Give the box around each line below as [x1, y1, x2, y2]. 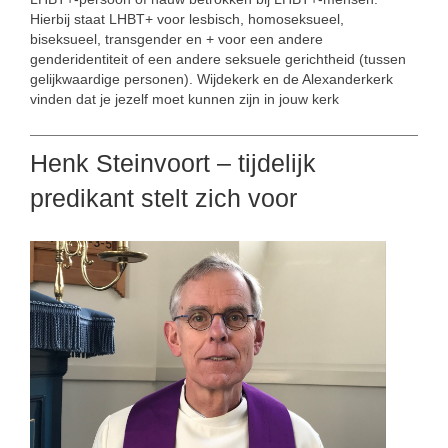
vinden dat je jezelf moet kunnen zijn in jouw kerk [30, 91, 339, 108]
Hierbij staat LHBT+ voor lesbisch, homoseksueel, [30, 11, 344, 28]
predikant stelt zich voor [30, 184, 297, 212]
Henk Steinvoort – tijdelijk [30, 149, 316, 177]
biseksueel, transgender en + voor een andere [30, 31, 323, 48]
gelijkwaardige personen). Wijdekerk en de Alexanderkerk [30, 71, 393, 88]
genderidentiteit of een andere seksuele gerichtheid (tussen [30, 51, 406, 68]
